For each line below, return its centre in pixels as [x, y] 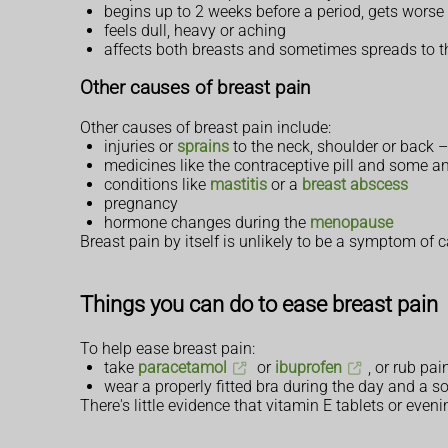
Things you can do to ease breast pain [259, 304]
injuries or [140, 146]
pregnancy [141, 203]
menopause [351, 222]
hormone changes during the [207, 222]
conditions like [157, 184]
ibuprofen [308, 368]
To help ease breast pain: [167, 349]
